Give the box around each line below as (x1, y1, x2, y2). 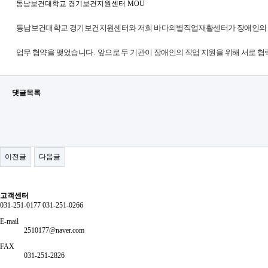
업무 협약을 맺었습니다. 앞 (16, 48, 105, 57)
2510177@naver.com (24, 226, 84, 234)
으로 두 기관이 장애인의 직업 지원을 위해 (105, 48, 241, 57)
